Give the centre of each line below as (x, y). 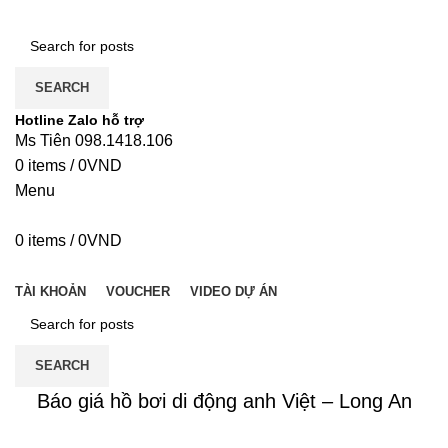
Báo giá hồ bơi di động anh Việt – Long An (224, 401)
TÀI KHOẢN (50, 291)
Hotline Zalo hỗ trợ (79, 120)
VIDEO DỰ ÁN (233, 291)
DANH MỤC (59, 265)
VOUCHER (138, 291)
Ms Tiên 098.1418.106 (94, 140)
